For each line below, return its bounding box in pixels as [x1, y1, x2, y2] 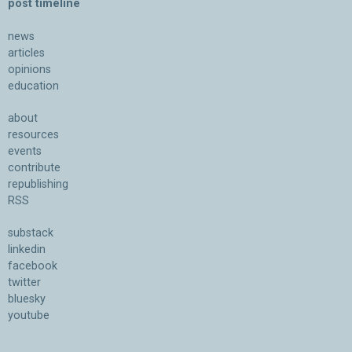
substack [8, 226, 53, 240]
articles [8, 46, 45, 60]
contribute [8, 161, 60, 175]
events [8, 145, 42, 159]
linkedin [8, 243, 46, 257]
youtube [8, 309, 49, 323]
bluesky [8, 292, 46, 306]
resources [8, 128, 59, 142]
